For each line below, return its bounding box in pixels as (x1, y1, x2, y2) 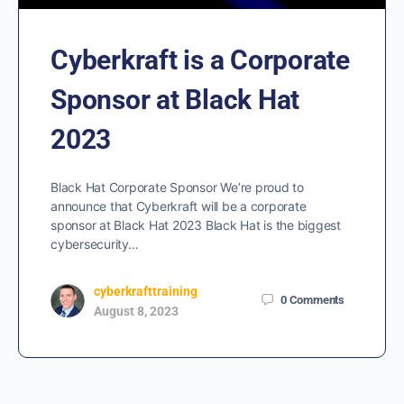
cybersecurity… (50, 236, 139, 252)
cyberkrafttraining (94, 284, 197, 299)
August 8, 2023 (94, 304, 179, 319)
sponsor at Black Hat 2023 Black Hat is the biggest (50, 217, 341, 234)
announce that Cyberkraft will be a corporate (50, 198, 307, 215)
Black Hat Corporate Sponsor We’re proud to (50, 179, 304, 196)
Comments (289, 292, 344, 307)
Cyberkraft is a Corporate (50, 44, 350, 77)
